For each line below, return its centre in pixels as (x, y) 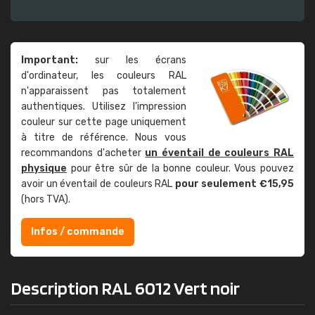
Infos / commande (78, 232)
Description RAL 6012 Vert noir (125, 288)
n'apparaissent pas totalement (104, 91)
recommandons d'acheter (83, 153)
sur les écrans (132, 60)
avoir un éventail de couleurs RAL (98, 184)
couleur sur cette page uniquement (104, 122)
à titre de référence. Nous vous (104, 137)
